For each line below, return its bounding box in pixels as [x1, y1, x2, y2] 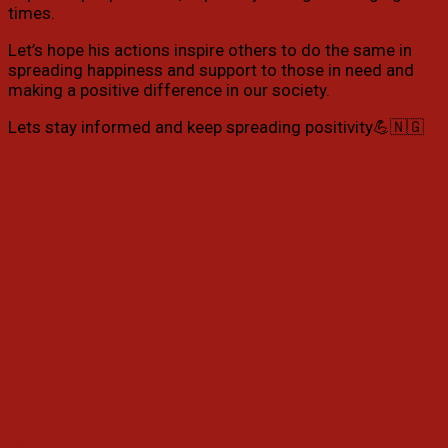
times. [8, 3, 55, 24]
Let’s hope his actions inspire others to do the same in [8, 40, 412, 61]
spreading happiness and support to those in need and [8, 60, 414, 81]
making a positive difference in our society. [8, 80, 330, 101]
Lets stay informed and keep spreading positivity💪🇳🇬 [8, 117, 424, 138]
